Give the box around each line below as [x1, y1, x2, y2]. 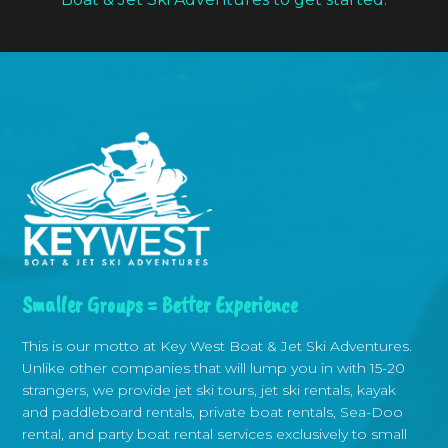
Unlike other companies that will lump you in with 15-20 [22, 359, 406, 378]
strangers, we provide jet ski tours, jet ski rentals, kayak [22, 381, 397, 400]
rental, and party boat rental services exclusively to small [22, 425, 408, 444]
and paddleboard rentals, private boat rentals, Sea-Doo [22, 403, 404, 422]
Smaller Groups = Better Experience [22, 290, 299, 320]
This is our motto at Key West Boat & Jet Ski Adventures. [22, 337, 413, 356]
